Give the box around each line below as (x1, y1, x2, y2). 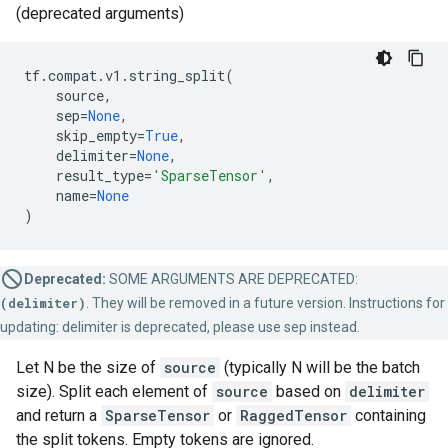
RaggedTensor (240, 406, 347, 425)
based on (272, 382, 345, 401)
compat (48, 66, 97, 85)
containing (351, 406, 426, 425)
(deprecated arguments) (16, 4, 184, 23)
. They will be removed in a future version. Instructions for (86, 295, 445, 311)
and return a (16, 406, 101, 425)
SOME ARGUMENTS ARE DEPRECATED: (106, 271, 358, 287)
